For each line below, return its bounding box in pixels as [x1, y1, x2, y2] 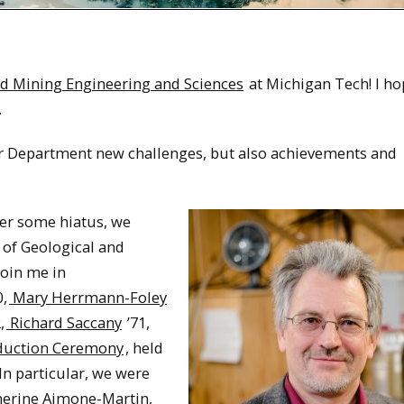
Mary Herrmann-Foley [9, 287, 167, 308]
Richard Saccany [6, 312, 122, 334]
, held [125, 337, 163, 359]
